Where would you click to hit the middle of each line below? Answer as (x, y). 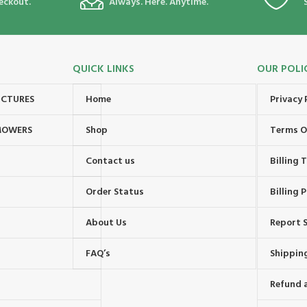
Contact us (110, 161)
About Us (106, 223)
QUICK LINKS (103, 70)
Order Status (114, 192)
